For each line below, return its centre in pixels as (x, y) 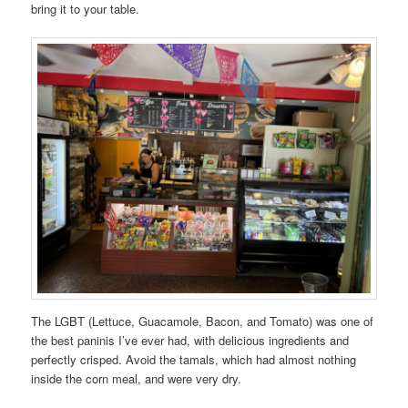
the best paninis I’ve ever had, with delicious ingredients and (190, 341)
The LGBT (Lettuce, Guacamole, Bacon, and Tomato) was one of (203, 321)
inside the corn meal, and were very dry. (137, 379)
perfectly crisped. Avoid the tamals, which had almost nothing (194, 360)
